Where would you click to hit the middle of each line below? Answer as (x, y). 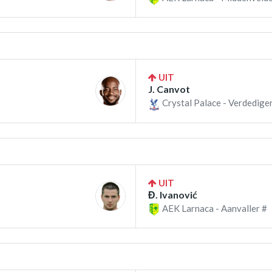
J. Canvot (169, 89)
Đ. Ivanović (173, 194)
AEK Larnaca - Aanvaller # (214, 208)
